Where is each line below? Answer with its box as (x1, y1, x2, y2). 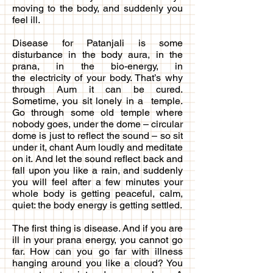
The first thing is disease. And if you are (12, 222, 183, 234)
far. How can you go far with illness (12, 245, 183, 257)
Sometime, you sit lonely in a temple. (12, 94, 183, 107)
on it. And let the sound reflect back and (12, 152, 183, 165)
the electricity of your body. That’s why (12, 71, 183, 83)
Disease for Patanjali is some (12, 37, 183, 49)
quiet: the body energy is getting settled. (12, 199, 182, 211)
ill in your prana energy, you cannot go (12, 233, 183, 246)
